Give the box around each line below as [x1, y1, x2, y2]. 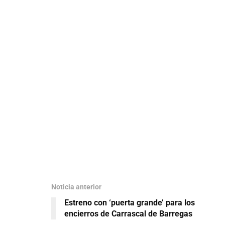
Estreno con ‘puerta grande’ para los [64, 198, 195, 208]
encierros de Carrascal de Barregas [64, 209, 192, 219]
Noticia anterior [51, 183, 101, 191]
